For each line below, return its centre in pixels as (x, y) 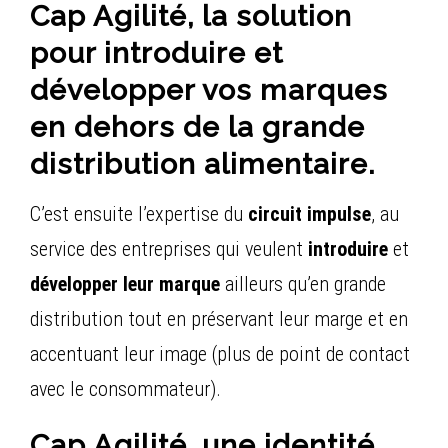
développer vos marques (209, 89)
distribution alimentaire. (202, 163)
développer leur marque (125, 284)
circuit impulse (309, 214)
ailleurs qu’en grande (303, 284)
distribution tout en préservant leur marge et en (219, 319)
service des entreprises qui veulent (169, 249)
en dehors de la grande (197, 126)
